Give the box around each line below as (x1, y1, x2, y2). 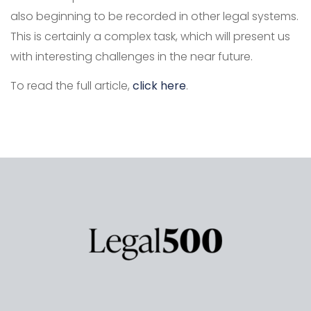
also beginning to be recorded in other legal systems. (10, 8, 299, 25)
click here (133, 77, 186, 94)
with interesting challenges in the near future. (10, 49, 253, 65)
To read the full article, (10, 77, 133, 94)
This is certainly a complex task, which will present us (10, 28, 290, 45)
